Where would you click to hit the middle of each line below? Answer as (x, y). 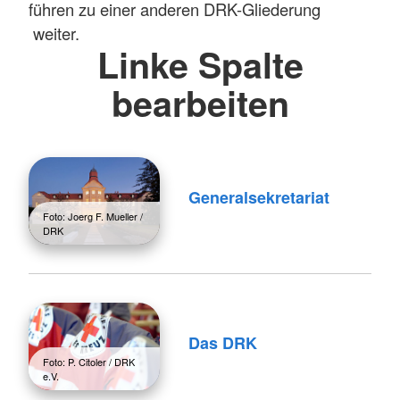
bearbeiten (200, 102)
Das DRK (222, 342)
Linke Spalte (200, 64)
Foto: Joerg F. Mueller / (93, 217)
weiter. (54, 33)
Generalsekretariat (258, 197)
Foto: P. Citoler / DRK (89, 362)
